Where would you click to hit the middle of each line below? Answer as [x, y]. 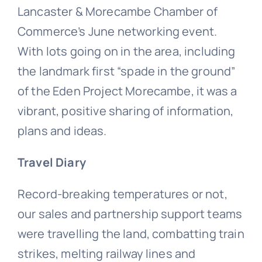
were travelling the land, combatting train [131, 233]
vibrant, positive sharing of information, [125, 111]
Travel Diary [51, 162]
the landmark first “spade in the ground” [126, 71]
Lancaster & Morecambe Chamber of [118, 11]
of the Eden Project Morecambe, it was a [127, 91]
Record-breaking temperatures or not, [122, 194]
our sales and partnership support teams [130, 213]
